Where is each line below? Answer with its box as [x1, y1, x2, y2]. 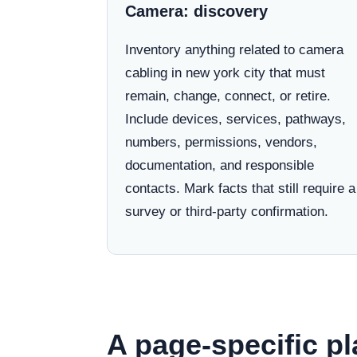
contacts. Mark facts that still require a [125, 181, 355, 196]
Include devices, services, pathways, [125, 112, 346, 127]
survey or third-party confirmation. [125, 204, 328, 219]
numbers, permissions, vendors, [125, 135, 317, 150]
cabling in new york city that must [125, 65, 325, 80]
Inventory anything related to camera [125, 42, 343, 57]
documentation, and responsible [125, 158, 314, 173]
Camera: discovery [125, 2, 268, 20]
